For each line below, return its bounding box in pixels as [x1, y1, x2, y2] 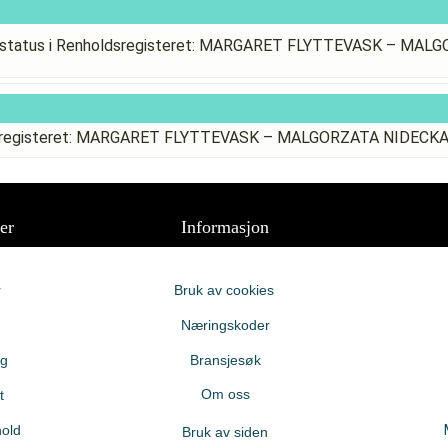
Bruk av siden [182, 424, 268, 440]
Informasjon [181, 217, 269, 237]
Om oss [200, 386, 250, 402]
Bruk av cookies [173, 282, 274, 298]
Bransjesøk [189, 352, 261, 368]
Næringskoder [180, 317, 270, 333]
